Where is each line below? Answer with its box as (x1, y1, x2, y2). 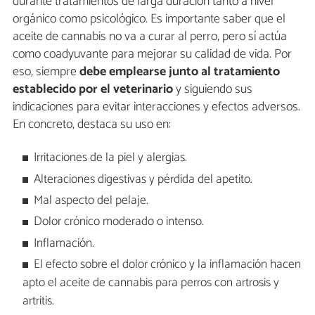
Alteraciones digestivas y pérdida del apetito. (34, 169, 253, 190)
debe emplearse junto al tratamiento (79, 60, 280, 82)
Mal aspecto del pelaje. (34, 191, 149, 212)
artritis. (22, 291, 54, 312)
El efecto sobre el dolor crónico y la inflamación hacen (34, 255, 302, 276)
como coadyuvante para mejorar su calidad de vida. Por (13, 43, 292, 65)
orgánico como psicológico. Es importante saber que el (13, 8, 285, 30)
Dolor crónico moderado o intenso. (34, 212, 205, 233)
